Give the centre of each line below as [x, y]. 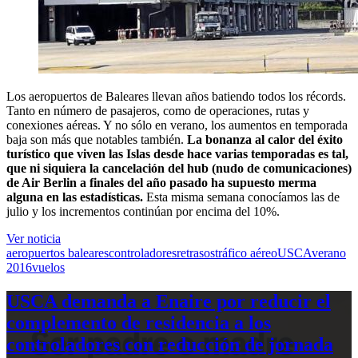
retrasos [196, 253]
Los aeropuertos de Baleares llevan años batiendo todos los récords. [176, 96]
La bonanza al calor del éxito [265, 139]
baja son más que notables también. [97, 139]
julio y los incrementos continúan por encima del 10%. [143, 211]
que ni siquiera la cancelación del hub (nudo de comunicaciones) [179, 168]
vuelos [48, 267]
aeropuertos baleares [58, 253]
